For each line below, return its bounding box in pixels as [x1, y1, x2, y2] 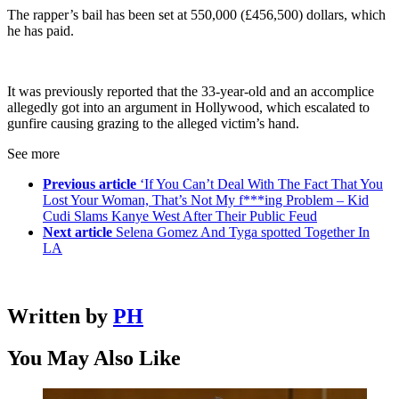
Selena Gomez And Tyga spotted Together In [116, 224, 370, 240]
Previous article [43, 176, 136, 192]
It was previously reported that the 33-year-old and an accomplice [7, 84, 374, 100]
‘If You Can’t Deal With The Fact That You [140, 176, 383, 192]
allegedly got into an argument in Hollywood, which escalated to [7, 100, 370, 116]
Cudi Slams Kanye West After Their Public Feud [43, 208, 317, 224]
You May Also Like [7, 346, 181, 370]
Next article [43, 224, 112, 240]
